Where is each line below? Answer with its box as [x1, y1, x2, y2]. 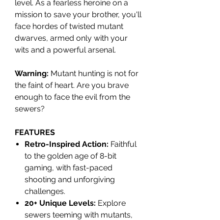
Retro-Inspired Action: [25, 139, 109, 149]
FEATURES [15, 128, 55, 137]
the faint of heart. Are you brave [15, 81, 129, 90]
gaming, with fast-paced [25, 163, 112, 173]
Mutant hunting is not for [49, 69, 138, 79]
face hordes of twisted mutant [15, 22, 123, 31]
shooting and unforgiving [25, 175, 115, 185]
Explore [96, 198, 126, 208]
